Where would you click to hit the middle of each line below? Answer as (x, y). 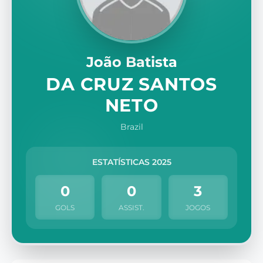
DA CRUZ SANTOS (131, 85)
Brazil (131, 127)
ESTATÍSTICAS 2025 (131, 162)
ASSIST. (131, 208)
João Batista (131, 62)
